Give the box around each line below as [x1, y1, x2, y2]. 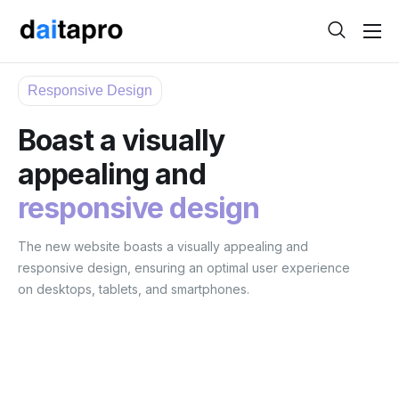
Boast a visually [18, 123, 225, 158]
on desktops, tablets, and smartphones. [18, 281, 249, 297]
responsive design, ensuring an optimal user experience [18, 260, 350, 275]
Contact [22, 88, 84, 107]
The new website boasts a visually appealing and [18, 239, 308, 254]
